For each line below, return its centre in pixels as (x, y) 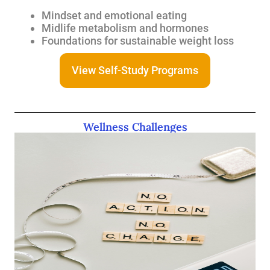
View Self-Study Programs (135, 70)
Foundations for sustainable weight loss (138, 41)
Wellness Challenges (135, 127)
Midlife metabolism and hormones (125, 28)
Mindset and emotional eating (114, 15)
